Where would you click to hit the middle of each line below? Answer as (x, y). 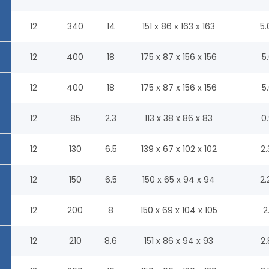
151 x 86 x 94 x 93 (179, 240)
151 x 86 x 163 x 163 (179, 26)
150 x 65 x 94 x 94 (179, 179)
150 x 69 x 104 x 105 (179, 210)
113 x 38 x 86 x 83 (179, 118)
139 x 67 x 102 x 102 (179, 149)
